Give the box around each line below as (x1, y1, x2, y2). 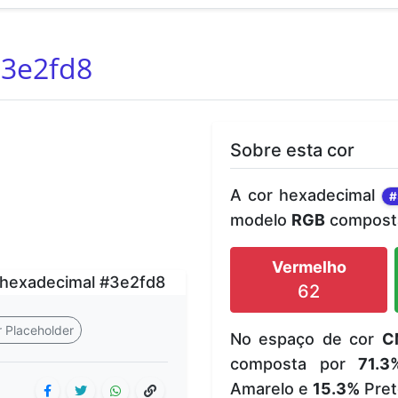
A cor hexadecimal (230, 185, 381, 204)
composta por (230, 354, 359, 373)
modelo (230, 210, 291, 229)
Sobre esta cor (230, 139, 354, 161)
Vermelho (271, 257, 346, 276)
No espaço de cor (230, 329, 382, 348)
